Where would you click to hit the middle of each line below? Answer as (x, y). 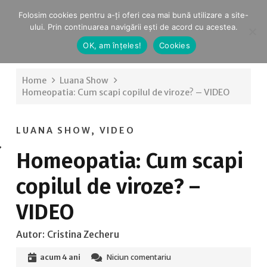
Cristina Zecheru (83, 235)
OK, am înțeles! (112, 45)
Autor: (30, 235)
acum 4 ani (60, 257)
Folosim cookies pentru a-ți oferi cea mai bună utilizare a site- (133, 15)
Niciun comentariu (138, 257)
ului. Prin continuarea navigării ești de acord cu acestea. (133, 27)
